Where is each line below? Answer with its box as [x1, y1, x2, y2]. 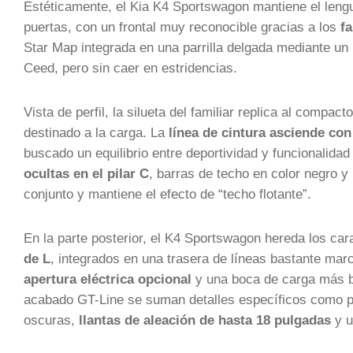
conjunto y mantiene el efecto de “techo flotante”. [24, 187, 311, 201]
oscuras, [24, 313, 79, 327]
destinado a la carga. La [24, 125, 169, 139]
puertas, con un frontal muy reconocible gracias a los [24, 20, 340, 34]
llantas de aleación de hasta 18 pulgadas [79, 313, 331, 327]
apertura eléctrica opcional [24, 272, 191, 286]
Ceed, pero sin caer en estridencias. [24, 61, 237, 75]
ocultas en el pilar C [24, 166, 149, 180]
